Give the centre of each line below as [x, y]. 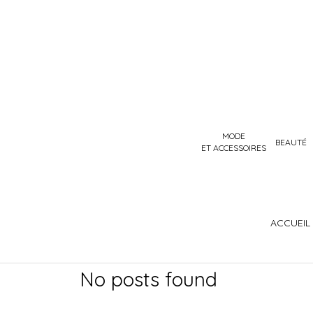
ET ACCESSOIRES [234, 148]
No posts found [149, 279]
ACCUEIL [290, 223]
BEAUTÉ [291, 142]
